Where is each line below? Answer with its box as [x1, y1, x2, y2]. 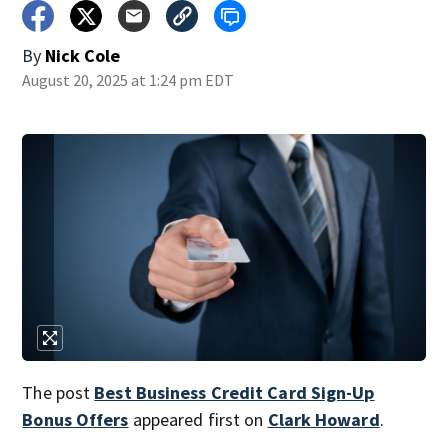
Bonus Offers [22, 407, 129, 431]
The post [22, 380, 95, 404]
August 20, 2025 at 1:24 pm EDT [22, 70, 235, 90]
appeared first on [128, 407, 268, 431]
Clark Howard [267, 407, 380, 431]
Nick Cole [45, 44, 121, 67]
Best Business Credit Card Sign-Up [94, 380, 375, 404]
